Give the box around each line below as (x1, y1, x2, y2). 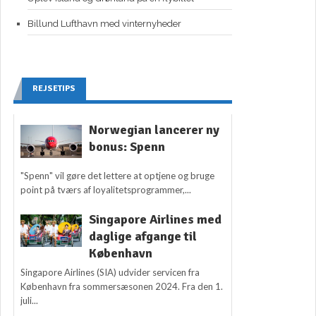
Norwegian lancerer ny (88, 122, 219, 138)
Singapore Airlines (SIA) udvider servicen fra (20, 266, 200, 278)
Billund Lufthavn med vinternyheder (27, 18, 181, 30)
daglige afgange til (88, 228, 197, 244)
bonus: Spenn (88, 139, 165, 155)
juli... (20, 294, 39, 306)
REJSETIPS (32, 83, 75, 95)
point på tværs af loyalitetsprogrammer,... (20, 183, 192, 195)
